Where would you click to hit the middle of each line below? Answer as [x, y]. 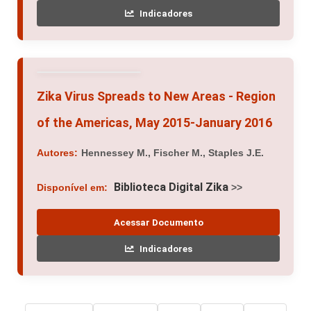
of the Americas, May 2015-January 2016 [154, 123]
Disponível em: [72, 188]
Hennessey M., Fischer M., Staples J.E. [173, 153]
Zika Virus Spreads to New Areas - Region [156, 96]
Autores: [57, 153]
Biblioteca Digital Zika [171, 187]
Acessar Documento [158, 222]
